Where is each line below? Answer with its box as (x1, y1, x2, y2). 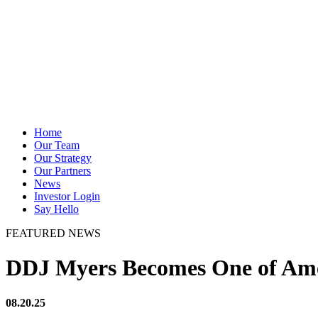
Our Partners (34, 165, 91, 177)
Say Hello (34, 203, 79, 215)
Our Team (34, 139, 79, 151)
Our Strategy (34, 152, 92, 164)
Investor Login (34, 190, 100, 202)
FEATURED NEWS (6, 227, 101, 239)
